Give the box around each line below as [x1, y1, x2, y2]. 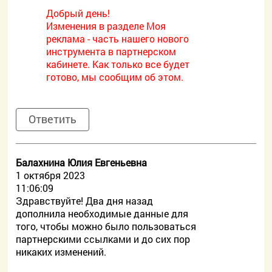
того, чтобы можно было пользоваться [16, 220, 197, 233]
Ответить [29, 112, 77, 126]
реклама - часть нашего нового [46, 32, 189, 45]
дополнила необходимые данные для [16, 207, 189, 220]
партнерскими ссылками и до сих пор [16, 233, 191, 245]
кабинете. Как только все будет [46, 58, 190, 70]
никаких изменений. [16, 245, 107, 258]
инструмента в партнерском [46, 45, 177, 58]
